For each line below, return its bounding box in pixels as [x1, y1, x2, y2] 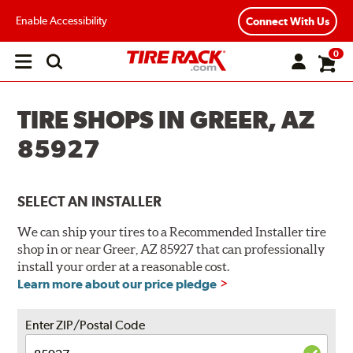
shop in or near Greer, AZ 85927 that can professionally [17, 242, 326, 257]
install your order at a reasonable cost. [17, 259, 230, 274]
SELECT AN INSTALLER [17, 193, 162, 210]
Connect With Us [246, 14, 329, 28]
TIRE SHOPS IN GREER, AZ [17, 106, 315, 134]
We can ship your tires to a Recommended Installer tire [17, 225, 327, 240]
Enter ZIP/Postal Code [25, 318, 146, 333]
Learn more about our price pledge [17, 277, 217, 292]
